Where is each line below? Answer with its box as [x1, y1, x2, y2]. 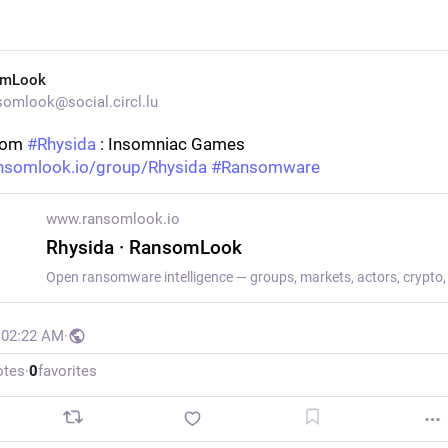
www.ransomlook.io [45, 210, 180, 228]
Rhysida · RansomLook [45, 236, 242, 259]
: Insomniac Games [95, 134, 245, 154]
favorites [37, 362, 97, 380]
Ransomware [220, 157, 320, 177]
